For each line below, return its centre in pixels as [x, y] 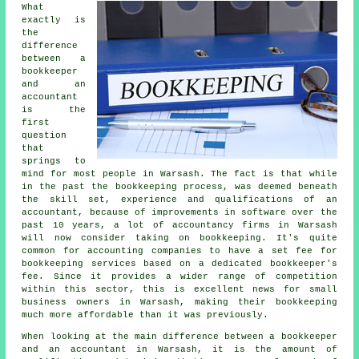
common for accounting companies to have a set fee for [179, 251]
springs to [54, 161]
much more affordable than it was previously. [145, 315]
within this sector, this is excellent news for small [179, 290]
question [44, 136]
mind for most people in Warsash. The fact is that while [179, 174]
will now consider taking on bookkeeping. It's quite [179, 238]
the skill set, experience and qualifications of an [179, 200]
